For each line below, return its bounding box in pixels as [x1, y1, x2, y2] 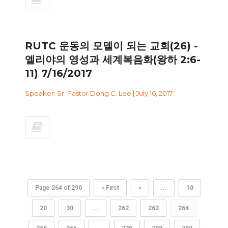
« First [101, 184, 119, 191]
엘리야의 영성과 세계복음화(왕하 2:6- [25, 53, 201, 66]
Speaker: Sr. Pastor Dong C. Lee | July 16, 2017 [25, 89, 173, 97]
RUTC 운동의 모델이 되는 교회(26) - [25, 39, 198, 52]
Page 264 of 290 [35, 184, 82, 191]
